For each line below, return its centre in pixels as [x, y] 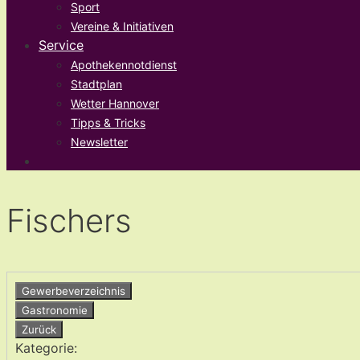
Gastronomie [55, 311]
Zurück [39, 330]
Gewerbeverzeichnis [74, 291]
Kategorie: [46, 348]
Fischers [69, 221]
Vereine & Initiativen [122, 26]
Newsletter [99, 142]
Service [61, 45]
